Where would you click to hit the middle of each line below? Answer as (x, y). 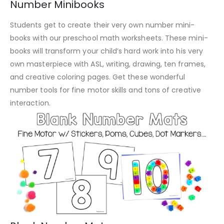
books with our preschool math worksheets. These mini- (109, 38)
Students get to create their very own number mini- (102, 25)
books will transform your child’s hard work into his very (106, 51)
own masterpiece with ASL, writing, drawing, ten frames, (108, 64)
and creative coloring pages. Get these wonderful (98, 77)
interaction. (30, 103)
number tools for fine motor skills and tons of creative (105, 90)
